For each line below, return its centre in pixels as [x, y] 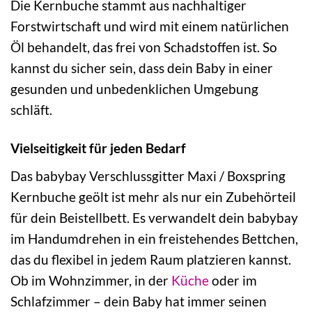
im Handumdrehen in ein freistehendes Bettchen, [154, 238]
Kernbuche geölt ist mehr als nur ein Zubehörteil [153, 196]
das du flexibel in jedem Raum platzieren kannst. [151, 259]
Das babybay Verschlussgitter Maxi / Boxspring [148, 175]
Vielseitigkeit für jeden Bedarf [98, 148]
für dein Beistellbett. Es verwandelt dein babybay [154, 217]
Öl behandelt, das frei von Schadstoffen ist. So [144, 47]
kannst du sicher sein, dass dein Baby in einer [142, 68]
